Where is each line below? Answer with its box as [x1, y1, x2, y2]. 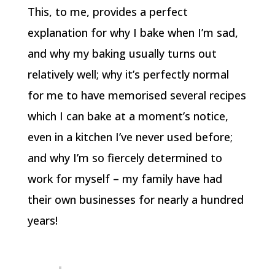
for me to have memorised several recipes [27, 87, 246, 103]
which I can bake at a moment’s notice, [27, 108, 228, 123]
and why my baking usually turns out [27, 45, 217, 61]
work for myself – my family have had [27, 171, 222, 186]
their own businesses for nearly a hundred [27, 192, 244, 207]
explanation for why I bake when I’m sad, [27, 25, 238, 40]
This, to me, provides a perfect [27, 4, 188, 19]
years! [27, 212, 58, 228]
